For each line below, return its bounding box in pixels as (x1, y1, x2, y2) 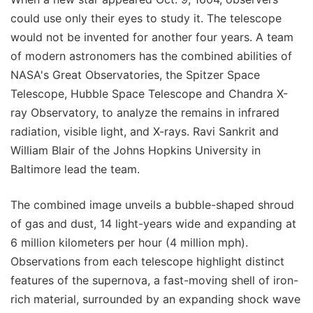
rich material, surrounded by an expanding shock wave (10, 291, 300, 306)
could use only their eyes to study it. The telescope (10, 10, 282, 25)
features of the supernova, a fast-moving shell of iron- (10, 272, 298, 287)
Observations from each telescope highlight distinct (10, 254, 284, 268)
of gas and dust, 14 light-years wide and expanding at (10, 216, 296, 231)
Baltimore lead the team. (10, 161, 140, 176)
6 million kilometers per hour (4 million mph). (10, 235, 248, 249)
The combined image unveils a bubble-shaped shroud (10, 197, 294, 212)
